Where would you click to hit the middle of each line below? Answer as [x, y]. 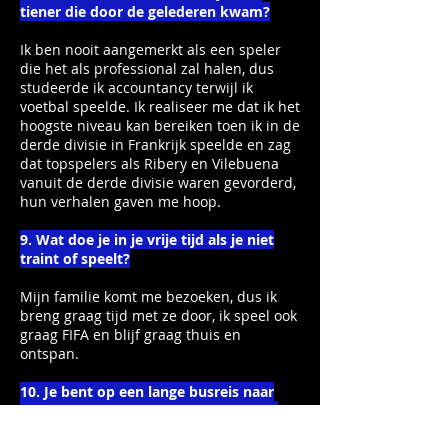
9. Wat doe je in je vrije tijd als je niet [147, 239]
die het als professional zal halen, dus [147, 68]
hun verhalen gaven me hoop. [120, 201]
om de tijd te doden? [92, 429]
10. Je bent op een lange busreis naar [147, 391]
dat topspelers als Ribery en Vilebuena [149, 163]
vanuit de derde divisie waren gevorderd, [158, 182]
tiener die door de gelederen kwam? [145, 11]
